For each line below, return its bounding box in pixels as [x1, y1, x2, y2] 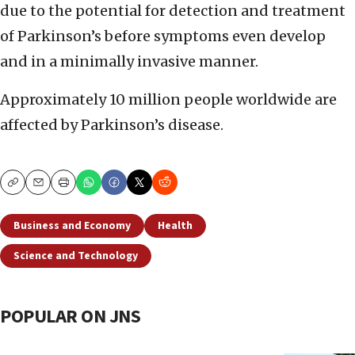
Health [158, 218, 193, 235]
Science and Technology [13, 248, 138, 265]
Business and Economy [13, 218, 131, 235]
